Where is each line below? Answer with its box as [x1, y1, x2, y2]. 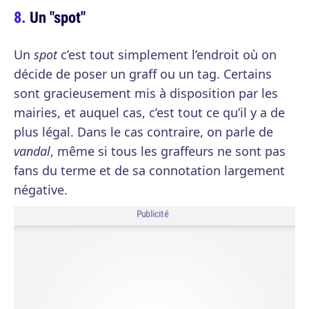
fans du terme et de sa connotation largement [14, 162, 285, 179]
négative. [14, 181, 68, 198]
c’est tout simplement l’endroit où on [57, 46, 277, 63]
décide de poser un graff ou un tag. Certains [14, 66, 272, 82]
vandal [14, 143, 50, 159]
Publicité [136, 208, 169, 221]
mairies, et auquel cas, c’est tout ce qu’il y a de [14, 104, 285, 121]
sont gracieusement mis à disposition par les [14, 85, 278, 101]
